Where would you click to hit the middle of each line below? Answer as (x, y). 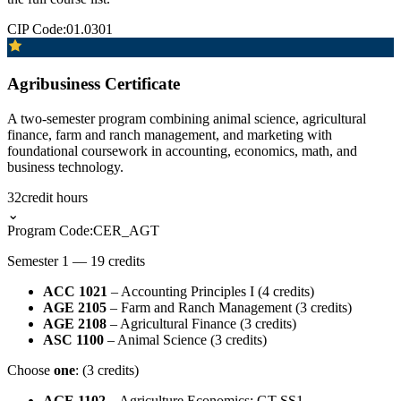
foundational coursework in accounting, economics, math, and (182, 150)
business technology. (65, 166)
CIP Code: (37, 30)
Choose (30, 370)
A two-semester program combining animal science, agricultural (187, 118)
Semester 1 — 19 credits (76, 260)
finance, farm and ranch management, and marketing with (170, 134)
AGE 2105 (75, 307)
